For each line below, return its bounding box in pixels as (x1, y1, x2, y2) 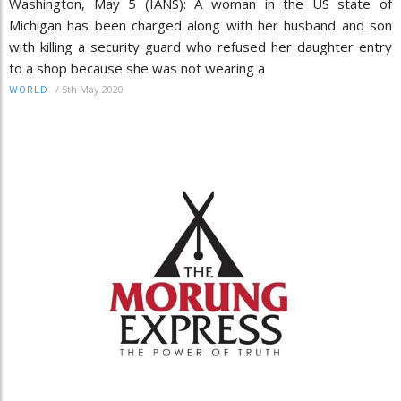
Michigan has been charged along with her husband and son (9, 16, 392, 35)
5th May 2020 (62, 82, 124, 97)
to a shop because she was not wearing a (9, 59, 265, 78)
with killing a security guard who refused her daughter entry (9, 38, 392, 56)
